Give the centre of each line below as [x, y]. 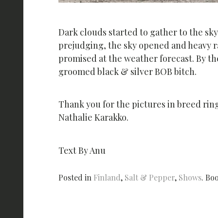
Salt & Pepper [150, 177]
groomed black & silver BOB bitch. [128, 72]
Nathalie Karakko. [93, 118]
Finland [107, 177]
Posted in [76, 177]
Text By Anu [82, 151]
